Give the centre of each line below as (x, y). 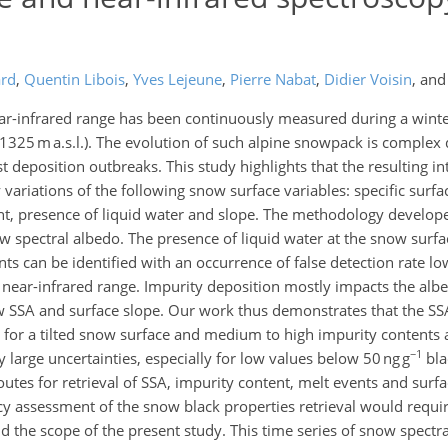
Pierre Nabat (272, 79)
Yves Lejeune (177, 79)
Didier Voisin (367, 79)
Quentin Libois (74, 79)
